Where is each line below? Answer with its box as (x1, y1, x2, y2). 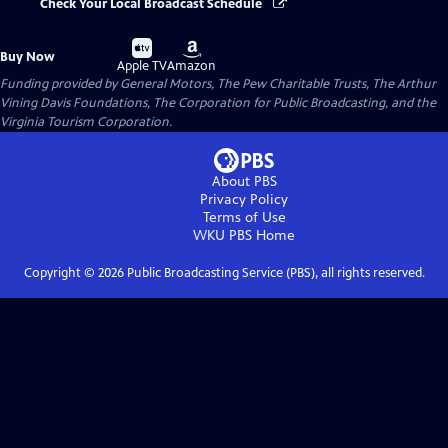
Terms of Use (202, 209, 286, 227)
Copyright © (23, 265, 98, 282)
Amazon (167, 58, 217, 75)
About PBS (211, 173, 277, 191)
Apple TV (117, 58, 168, 75)
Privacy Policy (200, 191, 288, 209)
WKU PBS (193, 227, 252, 245)
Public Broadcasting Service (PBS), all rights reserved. (123, 265, 425, 282)
